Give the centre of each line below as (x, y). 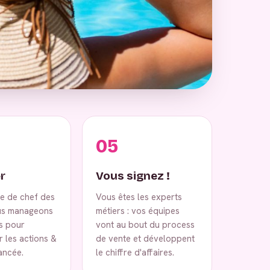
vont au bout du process (145, 224)
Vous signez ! (133, 175)
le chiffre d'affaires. (135, 252)
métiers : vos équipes (138, 210)
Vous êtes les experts (139, 196)
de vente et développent (145, 238)
